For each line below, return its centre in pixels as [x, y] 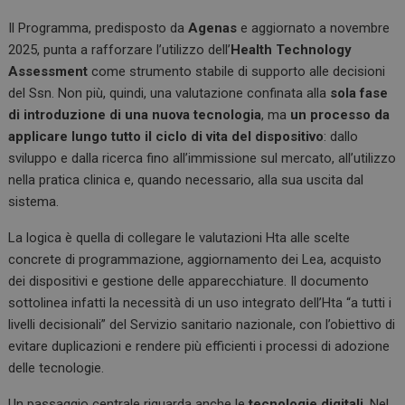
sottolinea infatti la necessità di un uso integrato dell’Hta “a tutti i [200, 303]
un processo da [340, 115]
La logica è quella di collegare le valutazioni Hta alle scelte [179, 238]
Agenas [215, 28]
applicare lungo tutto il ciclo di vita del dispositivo [166, 137]
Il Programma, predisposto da [99, 28]
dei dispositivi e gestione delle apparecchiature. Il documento [189, 281]
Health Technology [292, 50]
